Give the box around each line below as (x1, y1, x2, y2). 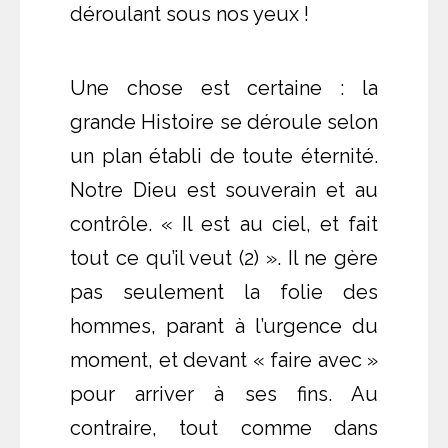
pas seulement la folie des (70, 280, 378, 305)
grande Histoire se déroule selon (70, 110, 378, 135)
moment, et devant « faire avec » (70, 348, 378, 373)
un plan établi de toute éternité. (70, 144, 378, 169)
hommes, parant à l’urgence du (70, 314, 378, 339)
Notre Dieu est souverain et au (70, 178, 378, 203)
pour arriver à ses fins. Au (70, 382, 378, 407)
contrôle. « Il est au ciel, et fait (70, 212, 378, 237)
